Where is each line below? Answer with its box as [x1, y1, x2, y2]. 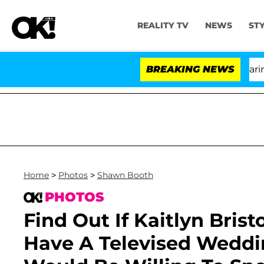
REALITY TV [137, 20, 189, 31]
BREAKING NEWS [146, 64, 235, 75]
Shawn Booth [97, 170, 153, 180]
